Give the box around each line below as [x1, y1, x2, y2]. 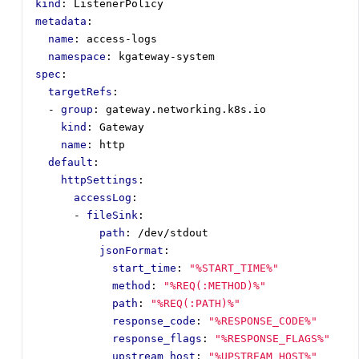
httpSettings [61, 174, 138, 187]
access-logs [87, 33, 157, 46]
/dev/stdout [138, 227, 208, 240]
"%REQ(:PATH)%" [151, 297, 240, 310]
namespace [48, 50, 106, 63]
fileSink [87, 209, 138, 222]
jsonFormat [99, 244, 163, 257]
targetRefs [48, 86, 112, 99]
